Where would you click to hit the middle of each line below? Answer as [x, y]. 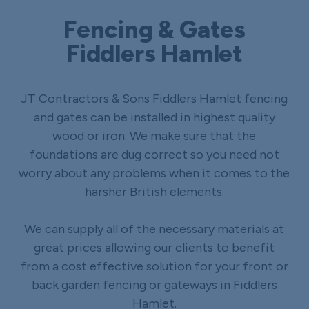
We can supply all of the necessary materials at [154, 229]
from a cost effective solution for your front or [154, 266]
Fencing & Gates [154, 29]
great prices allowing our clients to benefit [154, 247]
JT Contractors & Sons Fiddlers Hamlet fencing [154, 98]
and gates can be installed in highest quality [154, 117]
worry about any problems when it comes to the [154, 173]
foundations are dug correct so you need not [154, 154]
